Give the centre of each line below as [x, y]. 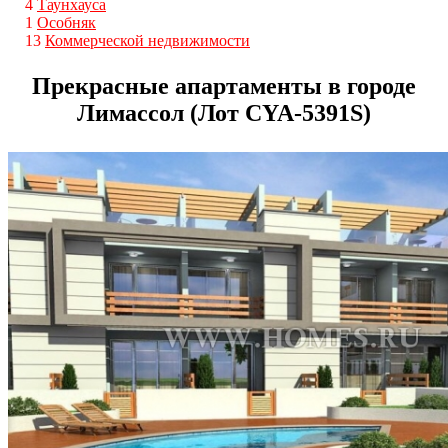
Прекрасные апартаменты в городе [224, 85]
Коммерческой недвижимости [147, 40]
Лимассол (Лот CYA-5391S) [224, 112]
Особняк [66, 22]
